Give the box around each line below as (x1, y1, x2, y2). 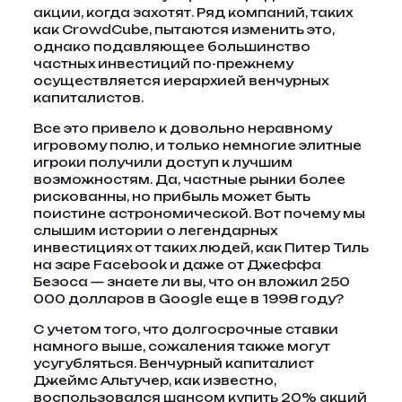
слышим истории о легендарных (32, 223, 277, 238)
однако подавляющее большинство (32, 39, 310, 54)
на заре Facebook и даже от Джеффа (32, 258, 321, 272)
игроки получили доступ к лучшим (32, 155, 293, 170)
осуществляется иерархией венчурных (32, 74, 328, 88)
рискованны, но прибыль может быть (32, 189, 310, 204)
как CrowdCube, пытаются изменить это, (32, 22, 335, 37)
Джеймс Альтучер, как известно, (32, 373, 276, 388)
